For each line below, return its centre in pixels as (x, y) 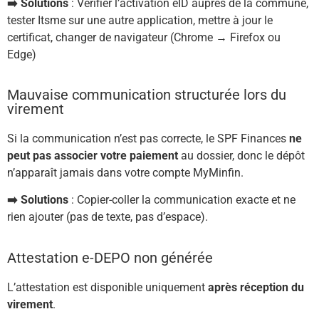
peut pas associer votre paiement (93, 156)
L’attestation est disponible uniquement (108, 287)
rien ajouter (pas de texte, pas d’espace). (108, 217)
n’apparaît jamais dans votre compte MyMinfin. (125, 173)
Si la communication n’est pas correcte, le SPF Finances (148, 139)
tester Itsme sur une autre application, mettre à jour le (140, 20)
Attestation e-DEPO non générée (110, 257)
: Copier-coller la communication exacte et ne (182, 200)
